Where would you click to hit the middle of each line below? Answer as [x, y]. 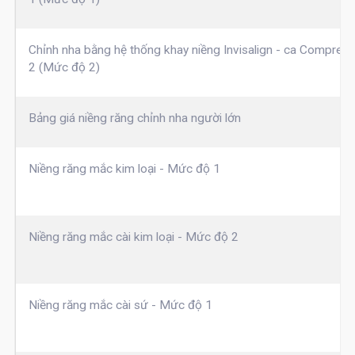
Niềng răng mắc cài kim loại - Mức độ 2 [133, 237]
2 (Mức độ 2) [64, 68]
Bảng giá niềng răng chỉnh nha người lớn [134, 118]
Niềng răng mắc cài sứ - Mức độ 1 [120, 305]
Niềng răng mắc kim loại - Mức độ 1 [124, 169]
